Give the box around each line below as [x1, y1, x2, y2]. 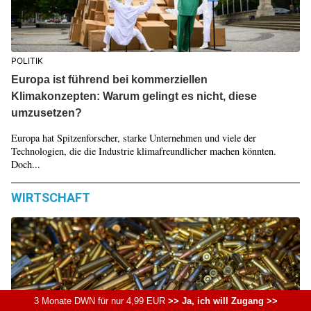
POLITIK [10, 56, 43, 67]
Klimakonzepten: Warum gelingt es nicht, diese [10, 90, 257, 103]
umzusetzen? [10, 107, 82, 119]
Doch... [10, 158, 40, 171]
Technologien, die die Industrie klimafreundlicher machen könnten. [10, 144, 276, 158]
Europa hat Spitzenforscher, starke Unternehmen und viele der [10, 131, 256, 145]
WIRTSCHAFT [10, 190, 90, 205]
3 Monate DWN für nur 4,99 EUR [33, 296, 165, 306]
